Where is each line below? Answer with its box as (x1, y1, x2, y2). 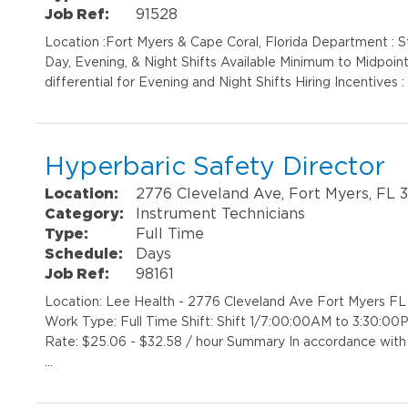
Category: (45, 204, 125, 221)
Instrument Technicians (136, 204, 306, 221)
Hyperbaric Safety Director (45, 151, 386, 179)
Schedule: (45, 244, 124, 261)
